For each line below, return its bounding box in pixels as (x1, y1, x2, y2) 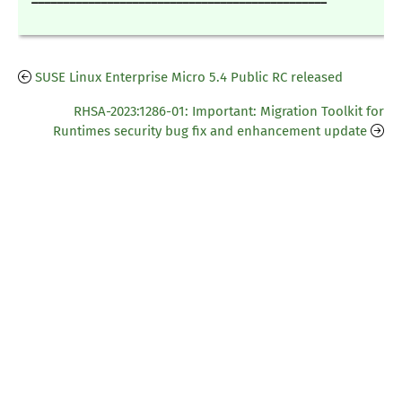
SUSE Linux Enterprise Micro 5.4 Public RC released (35, 69, 343, 86)
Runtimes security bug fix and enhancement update (53, 123, 367, 140)
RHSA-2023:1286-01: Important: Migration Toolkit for (74, 103, 384, 120)
